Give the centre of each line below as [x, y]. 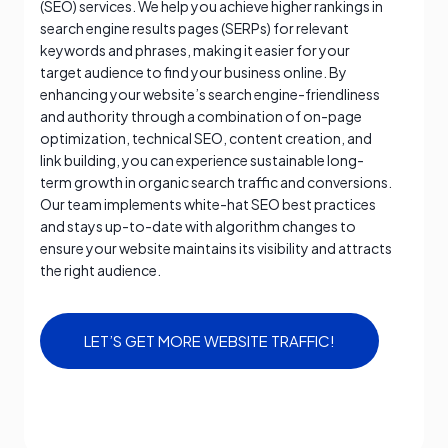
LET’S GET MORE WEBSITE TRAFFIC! [209, 341]
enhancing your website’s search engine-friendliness [210, 94]
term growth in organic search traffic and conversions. [216, 182]
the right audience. [100, 270]
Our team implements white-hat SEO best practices [208, 204]
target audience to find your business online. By [193, 72]
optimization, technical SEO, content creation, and [206, 138]
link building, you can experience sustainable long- [202, 160]
